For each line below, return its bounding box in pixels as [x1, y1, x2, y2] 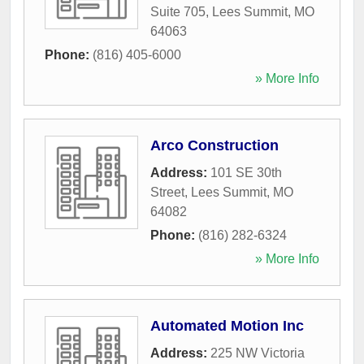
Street [150, 184, 184, 199]
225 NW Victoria [210, 345, 305, 360]
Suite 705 [150, 4, 206, 19]
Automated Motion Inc [150, 317, 304, 334]
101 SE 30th [210, 165, 282, 180]
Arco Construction [150, 136, 279, 154]
